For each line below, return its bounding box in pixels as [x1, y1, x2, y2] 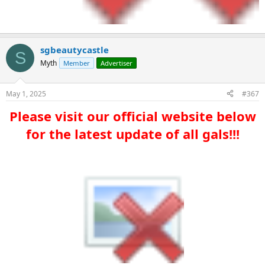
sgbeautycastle [40, 44, 109, 56]
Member [63, 59, 90, 67]
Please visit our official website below [9, 106, 256, 125]
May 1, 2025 [6, 88, 46, 99]
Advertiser [101, 59, 132, 67]
